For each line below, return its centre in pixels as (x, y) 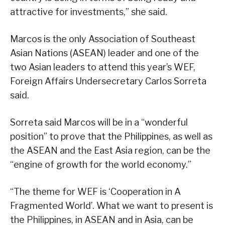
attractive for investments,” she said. (89, 12)
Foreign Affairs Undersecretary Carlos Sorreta (108, 81)
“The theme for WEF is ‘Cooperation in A (95, 192)
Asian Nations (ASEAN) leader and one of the (104, 53)
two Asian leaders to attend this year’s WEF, (103, 67)
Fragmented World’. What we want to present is (111, 206)
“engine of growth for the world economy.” (101, 165)
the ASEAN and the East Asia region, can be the (110, 151)
